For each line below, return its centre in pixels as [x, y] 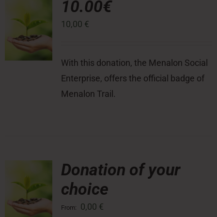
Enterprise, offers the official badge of [132, 78]
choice [85, 189]
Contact [30, 59]
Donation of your [120, 170]
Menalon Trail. [88, 94]
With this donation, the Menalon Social [134, 63]
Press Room [38, 27]
